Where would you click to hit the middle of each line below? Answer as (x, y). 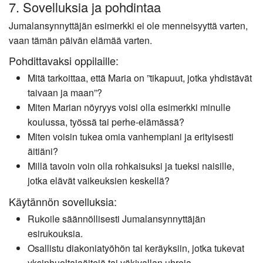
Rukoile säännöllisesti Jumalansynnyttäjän (117, 218)
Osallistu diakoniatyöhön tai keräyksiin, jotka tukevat (136, 248)
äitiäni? (43, 151)
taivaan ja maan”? (65, 93)
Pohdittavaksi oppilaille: (64, 61)
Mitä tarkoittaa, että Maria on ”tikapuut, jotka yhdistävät (140, 78)
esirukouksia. (55, 233)
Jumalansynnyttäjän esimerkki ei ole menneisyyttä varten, (128, 25)
